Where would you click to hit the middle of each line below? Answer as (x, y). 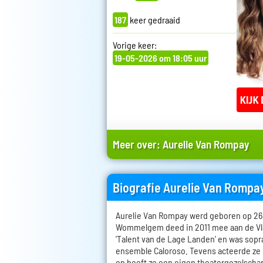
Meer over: (138, 144)
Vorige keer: (135, 45)
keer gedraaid (154, 19)
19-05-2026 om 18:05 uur (161, 58)
